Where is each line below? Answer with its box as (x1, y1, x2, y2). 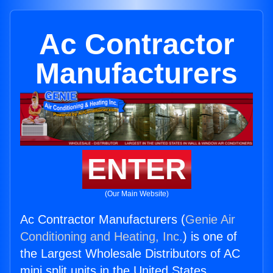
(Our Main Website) (104, 190, 169, 199)
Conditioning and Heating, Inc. (20, 230, 183, 244)
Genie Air (185, 213, 235, 227)
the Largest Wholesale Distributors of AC (20, 247, 240, 261)
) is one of (183, 230, 237, 244)
